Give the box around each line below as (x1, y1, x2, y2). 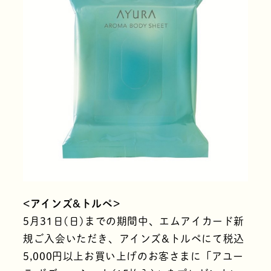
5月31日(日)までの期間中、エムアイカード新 (23, 216, 244, 227)
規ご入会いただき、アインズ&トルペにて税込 (23, 233, 244, 244)
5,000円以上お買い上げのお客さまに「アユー (23, 251, 244, 262)
